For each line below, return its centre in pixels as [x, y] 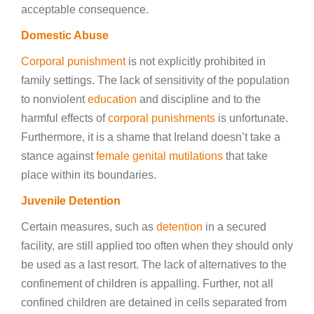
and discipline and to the [199, 99]
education [111, 99]
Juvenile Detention [71, 201]
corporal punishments [162, 118]
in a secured [234, 227]
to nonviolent [53, 99]
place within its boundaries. [89, 175]
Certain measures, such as [89, 227]
